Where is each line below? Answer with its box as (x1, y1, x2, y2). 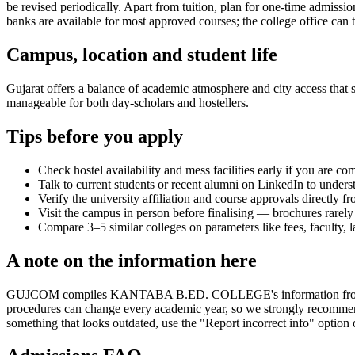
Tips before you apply (6, 125, 183, 147)
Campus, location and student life (6, 44, 277, 66)
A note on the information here (6, 250, 257, 271)
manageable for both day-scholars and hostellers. (6, 95, 249, 109)
